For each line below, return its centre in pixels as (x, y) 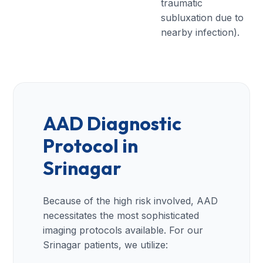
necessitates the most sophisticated (121, 215)
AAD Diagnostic (112, 123)
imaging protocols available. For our (123, 230)
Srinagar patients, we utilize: (106, 245)
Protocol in (91, 145)
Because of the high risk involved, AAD (131, 200)
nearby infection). (200, 32)
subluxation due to (202, 17)
